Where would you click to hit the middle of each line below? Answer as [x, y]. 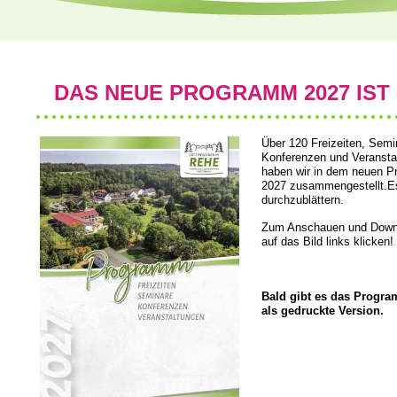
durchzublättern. [303, 200]
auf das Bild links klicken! [327, 241]
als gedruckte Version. [323, 311]
